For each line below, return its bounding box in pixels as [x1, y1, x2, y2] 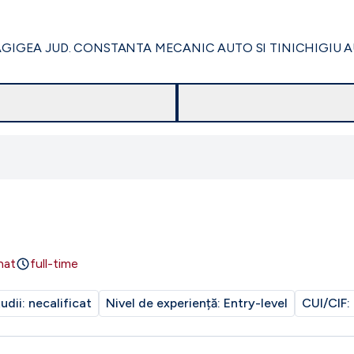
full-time [30, 256, 78, 271]
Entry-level [224, 296, 288, 311]
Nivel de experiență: [106, 296, 224, 311]
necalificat [28, 296, 92, 311]
